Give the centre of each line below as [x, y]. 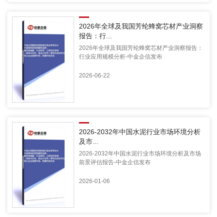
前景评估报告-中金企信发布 [115, 162]
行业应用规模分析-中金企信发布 [121, 56]
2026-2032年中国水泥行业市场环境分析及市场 [140, 153]
